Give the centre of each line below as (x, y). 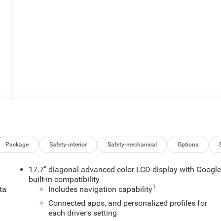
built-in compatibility (64, 179)
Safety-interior (68, 144)
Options (188, 144)
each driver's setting (83, 213)
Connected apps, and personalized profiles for (128, 203)
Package (17, 144)
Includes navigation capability (101, 189)
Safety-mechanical (132, 144)
